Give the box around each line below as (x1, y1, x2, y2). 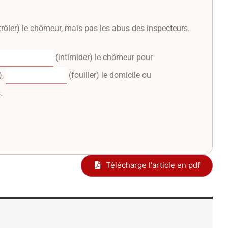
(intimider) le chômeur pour (53, 52, 153, 62)
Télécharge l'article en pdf (105, 160, 200, 170)
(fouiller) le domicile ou (67, 70, 151, 80)
